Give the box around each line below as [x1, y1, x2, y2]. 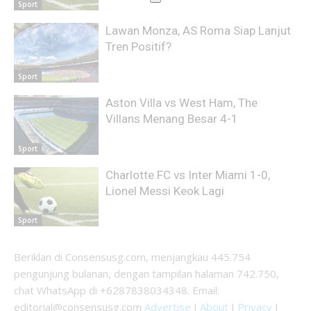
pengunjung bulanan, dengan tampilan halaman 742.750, [14, 267, 279, 281]
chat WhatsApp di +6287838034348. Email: [14, 283, 219, 298]
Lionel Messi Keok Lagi [106, 183, 225, 198]
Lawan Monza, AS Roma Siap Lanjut [106, 24, 292, 38]
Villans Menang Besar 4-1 [106, 111, 239, 126]
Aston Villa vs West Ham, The [106, 95, 258, 110]
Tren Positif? [106, 40, 172, 54]
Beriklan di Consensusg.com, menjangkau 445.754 [14, 250, 251, 264]
